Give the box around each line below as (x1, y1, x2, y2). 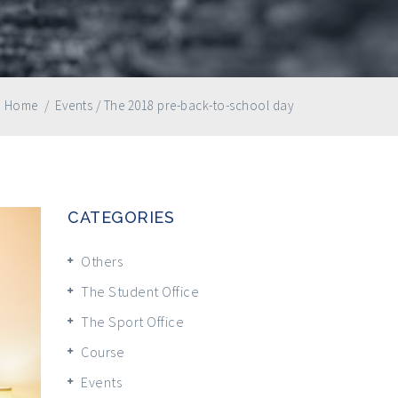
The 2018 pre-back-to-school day (103, 96, 294, 114)
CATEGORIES (68, 207, 174, 227)
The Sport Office (81, 312, 184, 330)
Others (81, 251, 123, 270)
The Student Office (81, 282, 199, 300)
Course (81, 342, 124, 361)
